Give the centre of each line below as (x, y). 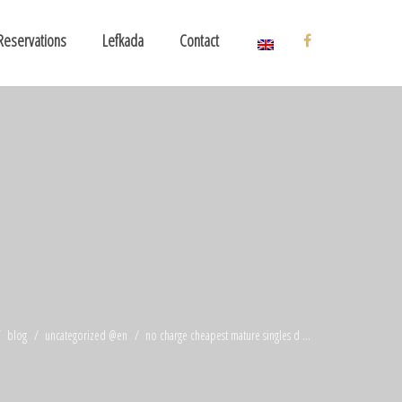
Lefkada (123, 40)
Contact (199, 40)
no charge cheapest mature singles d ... (227, 335)
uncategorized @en (86, 335)
